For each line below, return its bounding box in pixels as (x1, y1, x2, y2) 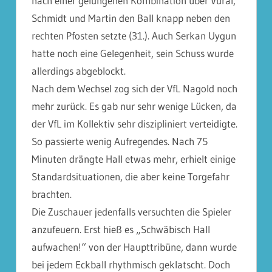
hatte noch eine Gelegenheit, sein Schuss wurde (32, 47, 234, 59)
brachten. (32, 188, 72, 200)
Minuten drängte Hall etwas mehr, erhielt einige (32, 152, 236, 165)
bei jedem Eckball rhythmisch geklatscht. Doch (32, 258, 230, 271)
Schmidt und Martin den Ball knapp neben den (32, 12, 230, 24)
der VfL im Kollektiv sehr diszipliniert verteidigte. (32, 117, 237, 130)
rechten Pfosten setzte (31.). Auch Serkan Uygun (32, 29, 236, 42)
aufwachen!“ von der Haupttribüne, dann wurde (32, 240, 237, 253)
